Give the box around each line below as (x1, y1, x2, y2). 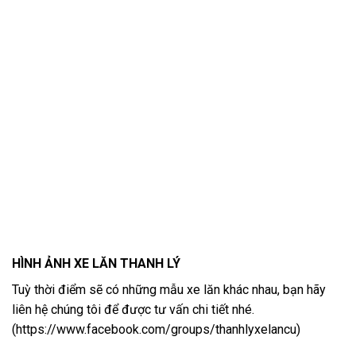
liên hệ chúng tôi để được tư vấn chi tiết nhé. (12, 302, 254, 318)
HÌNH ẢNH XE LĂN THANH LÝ (12, 256, 180, 272)
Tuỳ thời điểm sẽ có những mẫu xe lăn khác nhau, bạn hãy (12, 282, 326, 298)
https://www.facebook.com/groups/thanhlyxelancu (16, 322, 296, 338)
